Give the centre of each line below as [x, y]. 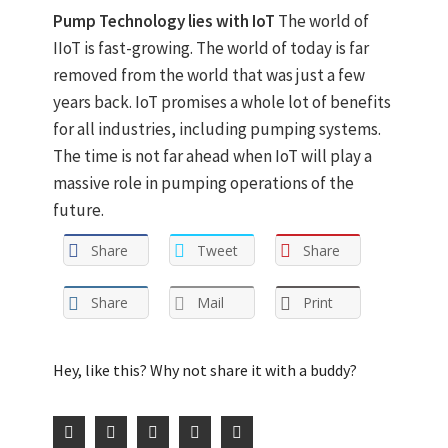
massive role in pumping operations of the [203, 182]
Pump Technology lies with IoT [165, 20]
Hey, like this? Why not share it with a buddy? [204, 370]
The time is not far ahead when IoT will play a [212, 155]
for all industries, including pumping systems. [216, 128]
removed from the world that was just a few [208, 74]
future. [78, 209]
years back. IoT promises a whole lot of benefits [221, 101]
